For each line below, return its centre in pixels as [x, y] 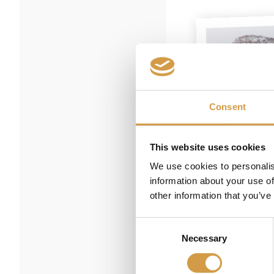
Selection [154, 239]
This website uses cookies [207, 147]
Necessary [204, 239]
